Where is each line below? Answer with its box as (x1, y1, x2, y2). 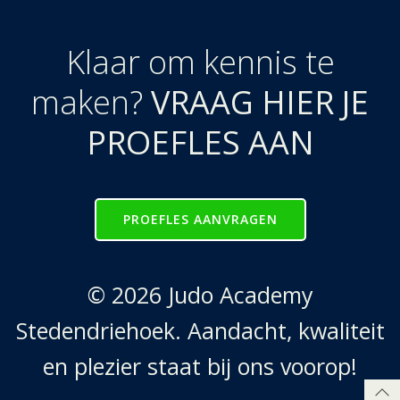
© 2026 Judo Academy (87, 279, 313, 310)
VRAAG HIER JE (151, 80, 369, 124)
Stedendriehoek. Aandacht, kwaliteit (15, 315, 385, 346)
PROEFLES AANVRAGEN (122, 211, 278, 228)
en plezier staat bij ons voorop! (43, 351, 357, 381)
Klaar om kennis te (65, 40, 335, 84)
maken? (31, 80, 151, 124)
